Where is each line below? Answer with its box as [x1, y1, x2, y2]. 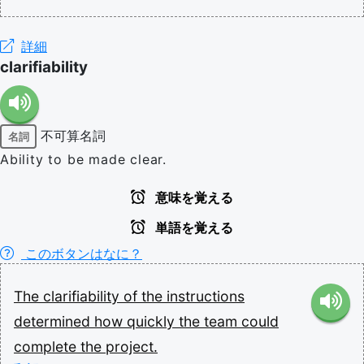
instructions [167, 288, 245, 305]
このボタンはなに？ [21, 245, 142, 262]
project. [106, 338, 158, 355]
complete [14, 338, 80, 355]
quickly [127, 313, 179, 330]
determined [14, 313, 94, 330]
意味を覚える [152, 191, 233, 205]
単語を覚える [152, 221, 233, 235]
